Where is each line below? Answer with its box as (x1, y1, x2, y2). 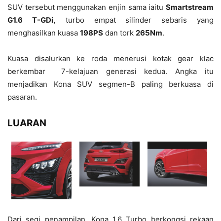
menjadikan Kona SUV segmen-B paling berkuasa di (7, 79, 214, 89)
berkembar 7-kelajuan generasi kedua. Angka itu (7, 67, 214, 76)
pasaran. (7, 92, 39, 102)
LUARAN (7, 117, 46, 129)
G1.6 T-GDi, (7, 15, 56, 25)
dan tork (103, 28, 136, 38)
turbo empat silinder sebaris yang (55, 15, 214, 25)
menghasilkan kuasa (7, 28, 80, 38)
